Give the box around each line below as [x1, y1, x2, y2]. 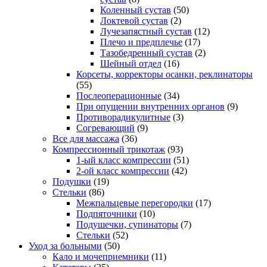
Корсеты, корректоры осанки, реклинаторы [76, 69, 253, 79]
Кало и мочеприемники [52, 251, 149, 262]
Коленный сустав [100, 4, 171, 15]
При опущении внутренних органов [76, 101, 225, 111]
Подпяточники [76, 208, 137, 219]
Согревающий [76, 122, 135, 133]
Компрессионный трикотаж [52, 144, 165, 154]
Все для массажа [52, 133, 119, 144]
